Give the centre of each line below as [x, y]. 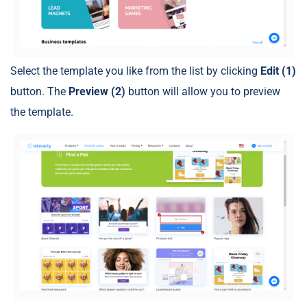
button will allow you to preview [204, 92]
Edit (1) [278, 71]
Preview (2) [98, 92]
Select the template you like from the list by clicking [135, 71]
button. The [39, 92]
